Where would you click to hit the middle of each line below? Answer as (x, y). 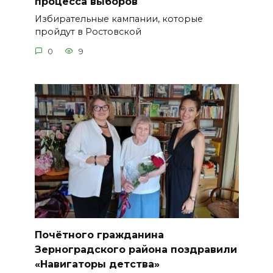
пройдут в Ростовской (88, 32)
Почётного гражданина (99, 235)
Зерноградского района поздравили (136, 249)
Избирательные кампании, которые (119, 19)
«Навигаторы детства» (97, 264)
